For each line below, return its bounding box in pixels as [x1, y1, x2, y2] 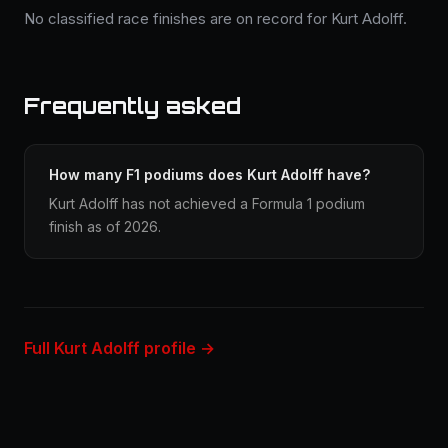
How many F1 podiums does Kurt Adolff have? [49, 166, 370, 183]
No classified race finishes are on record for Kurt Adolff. [24, 9, 407, 28]
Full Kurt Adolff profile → [24, 338, 215, 358]
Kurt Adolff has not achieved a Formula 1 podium [49, 195, 365, 212]
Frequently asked [24, 92, 241, 119]
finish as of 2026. [49, 218, 161, 235]
